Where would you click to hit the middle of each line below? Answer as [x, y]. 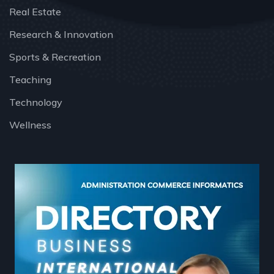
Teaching [30, 80]
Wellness [30, 125]
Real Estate [35, 12]
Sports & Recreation [55, 57]
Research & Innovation [61, 35]
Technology [36, 102]
